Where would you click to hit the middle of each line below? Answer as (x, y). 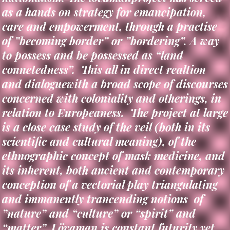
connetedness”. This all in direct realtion (104, 52)
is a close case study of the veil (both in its (106, 110)
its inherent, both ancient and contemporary (113, 153)
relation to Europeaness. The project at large (115, 95)
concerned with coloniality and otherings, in (111, 81)
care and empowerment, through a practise (109, 9)
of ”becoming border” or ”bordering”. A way (110, 23)
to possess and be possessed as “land (92, 38)
